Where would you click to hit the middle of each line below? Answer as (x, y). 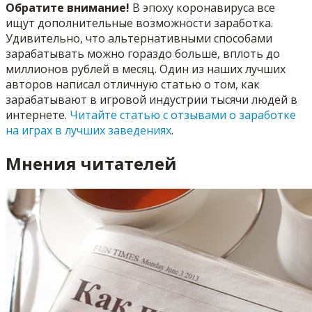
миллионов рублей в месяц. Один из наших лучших (146, 69)
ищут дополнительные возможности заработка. (139, 23)
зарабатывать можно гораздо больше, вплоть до (143, 54)
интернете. (38, 115)
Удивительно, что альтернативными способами (139, 39)
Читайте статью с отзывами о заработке (183, 115)
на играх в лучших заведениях (88, 131)
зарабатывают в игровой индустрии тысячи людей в (151, 100)
